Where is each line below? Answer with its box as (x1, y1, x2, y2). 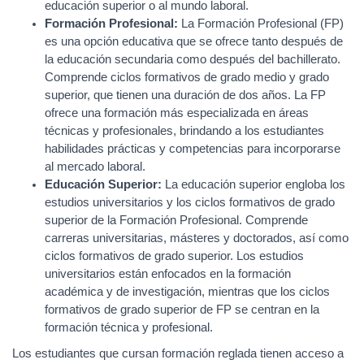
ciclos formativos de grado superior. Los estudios (45, 249, 304, 262)
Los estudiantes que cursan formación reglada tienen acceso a (12, 347, 344, 360)
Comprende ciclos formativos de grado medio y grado (45, 71, 329, 84)
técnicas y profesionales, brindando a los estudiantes (45, 124, 324, 137)
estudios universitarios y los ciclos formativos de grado (45, 196, 335, 209)
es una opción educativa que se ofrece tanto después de (45, 35, 343, 48)
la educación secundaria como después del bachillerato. (45, 53, 340, 66)
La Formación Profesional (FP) (178, 17, 344, 30)
